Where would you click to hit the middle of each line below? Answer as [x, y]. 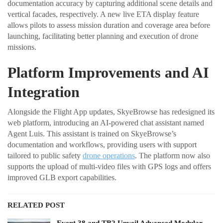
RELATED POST [36, 205]
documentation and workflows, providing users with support [102, 145]
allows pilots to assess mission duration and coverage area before [109, 25]
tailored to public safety [45, 156]
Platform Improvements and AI [108, 73]
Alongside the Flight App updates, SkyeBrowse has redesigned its [111, 112]
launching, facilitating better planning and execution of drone [103, 36]
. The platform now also [172, 156]
